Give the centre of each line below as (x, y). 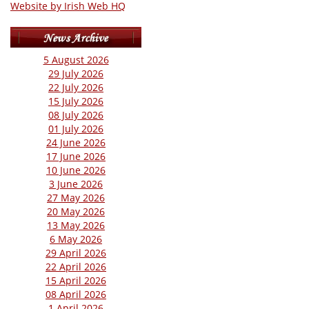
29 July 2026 (76, 73)
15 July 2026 (76, 101)
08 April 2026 (76, 294)
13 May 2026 (76, 225)
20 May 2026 (76, 211)
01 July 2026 (76, 129)
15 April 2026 (76, 280)
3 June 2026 (76, 184)
